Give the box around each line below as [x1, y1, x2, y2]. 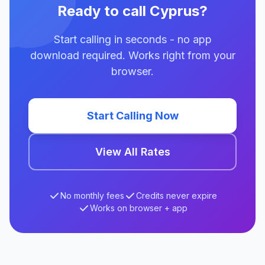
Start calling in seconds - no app [53, 33, 212, 46]
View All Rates [95, 146, 170, 158]
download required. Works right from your [30, 49, 235, 62]
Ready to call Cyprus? [57, 2, 208, 20]
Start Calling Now [86, 109, 179, 122]
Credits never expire [135, 190, 217, 201]
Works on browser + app [89, 203, 188, 213]
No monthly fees [60, 190, 124, 201]
